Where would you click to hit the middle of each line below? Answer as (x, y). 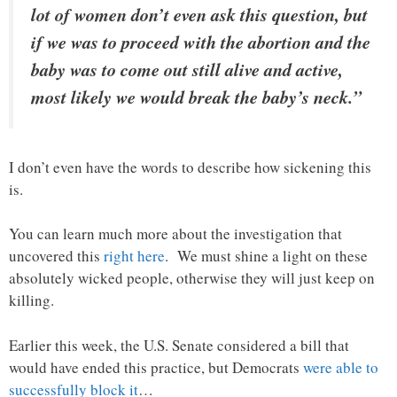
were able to (341, 367)
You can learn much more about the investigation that (175, 234)
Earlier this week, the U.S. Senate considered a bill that (179, 345)
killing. (31, 300)
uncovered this (56, 256)
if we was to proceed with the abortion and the (201, 42)
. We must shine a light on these (266, 256)
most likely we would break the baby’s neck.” (196, 97)
